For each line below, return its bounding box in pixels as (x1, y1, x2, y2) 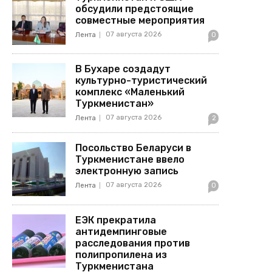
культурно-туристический (75, 75, 208, 87)
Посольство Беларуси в (75, 142, 192, 154)
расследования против (75, 237, 191, 249)
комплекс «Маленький (75, 86, 185, 98)
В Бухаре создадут (75, 63, 171, 75)
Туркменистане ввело (75, 154, 185, 166)
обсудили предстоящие (75, 3, 194, 15)
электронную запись (75, 165, 179, 177)
